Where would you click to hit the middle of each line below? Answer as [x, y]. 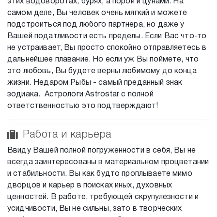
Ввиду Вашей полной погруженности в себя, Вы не [101, 150]
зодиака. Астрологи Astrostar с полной [80, 94]
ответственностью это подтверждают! [83, 106]
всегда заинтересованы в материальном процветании [108, 162]
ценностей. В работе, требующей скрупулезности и [103, 197]
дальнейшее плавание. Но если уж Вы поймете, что [103, 59]
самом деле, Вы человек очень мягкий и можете [97, 13]
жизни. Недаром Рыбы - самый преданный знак [95, 83]
